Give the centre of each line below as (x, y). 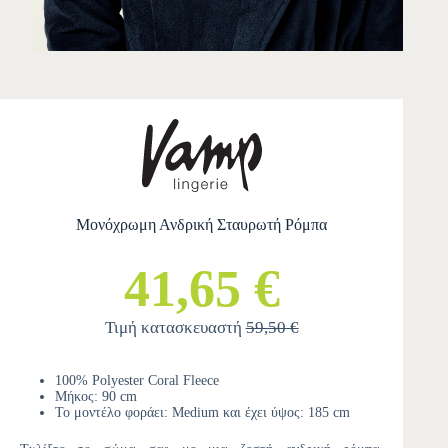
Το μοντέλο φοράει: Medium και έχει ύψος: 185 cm (202, 413)
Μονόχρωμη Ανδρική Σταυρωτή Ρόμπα (202, 225)
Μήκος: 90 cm (96, 397)
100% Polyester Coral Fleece (137, 381)
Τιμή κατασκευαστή (175, 328)
